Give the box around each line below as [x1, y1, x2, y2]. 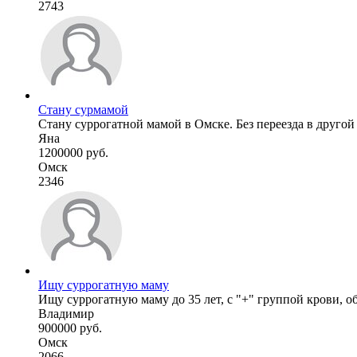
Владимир [38, 306, 94, 320]
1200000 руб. [38, 145, 108, 159]
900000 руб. [38, 320, 102, 335]
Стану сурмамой [38, 102, 128, 116]
